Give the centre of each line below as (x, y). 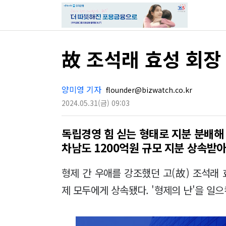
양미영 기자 (81, 89)
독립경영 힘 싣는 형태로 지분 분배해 (143, 133)
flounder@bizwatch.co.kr (148, 90)
